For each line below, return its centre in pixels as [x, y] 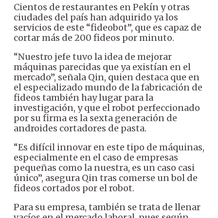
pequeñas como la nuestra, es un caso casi [104, 167]
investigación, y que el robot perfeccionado [107, 108]
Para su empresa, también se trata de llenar [107, 207]
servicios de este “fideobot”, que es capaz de [108, 27]
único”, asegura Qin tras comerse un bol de [106, 178]
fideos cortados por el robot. [74, 188]
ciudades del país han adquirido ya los [96, 17]
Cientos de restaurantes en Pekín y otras [102, 7]
